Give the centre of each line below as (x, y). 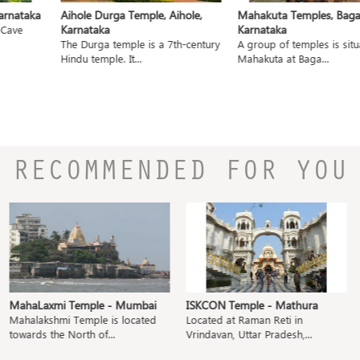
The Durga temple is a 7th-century (128, 43)
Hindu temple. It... (89, 58)
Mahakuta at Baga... (271, 58)
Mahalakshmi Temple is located (77, 320)
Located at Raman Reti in (238, 320)
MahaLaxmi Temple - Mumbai (77, 305)
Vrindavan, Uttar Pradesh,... (243, 334)
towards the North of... (56, 334)
